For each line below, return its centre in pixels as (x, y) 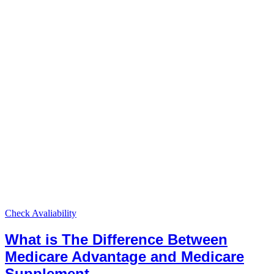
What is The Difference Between (116, 239)
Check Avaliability (41, 213)
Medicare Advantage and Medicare (124, 256)
